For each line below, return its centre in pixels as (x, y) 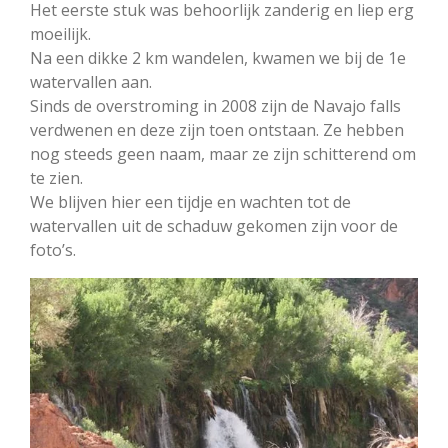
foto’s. (53, 250)
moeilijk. (60, 34)
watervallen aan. (91, 82)
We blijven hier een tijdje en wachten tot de (190, 202)
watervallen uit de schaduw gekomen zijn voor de (214, 226)
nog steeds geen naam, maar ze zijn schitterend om (223, 154)
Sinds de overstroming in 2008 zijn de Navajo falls (215, 106)
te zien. (56, 178)
